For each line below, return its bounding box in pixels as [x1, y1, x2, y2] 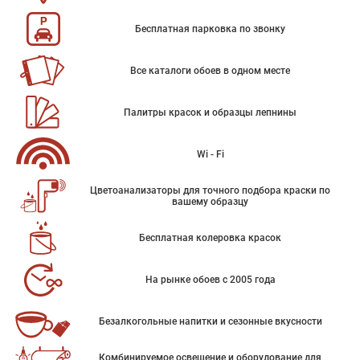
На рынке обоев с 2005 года [145, 274, 276, 285]
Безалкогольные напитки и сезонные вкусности [98, 316, 322, 327]
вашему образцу [172, 196, 248, 207]
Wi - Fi [196, 149, 224, 160]
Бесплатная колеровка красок [139, 232, 281, 243]
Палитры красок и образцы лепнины [124, 107, 297, 118]
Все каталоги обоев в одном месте [130, 65, 290, 76]
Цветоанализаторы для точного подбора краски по [90, 185, 330, 196]
